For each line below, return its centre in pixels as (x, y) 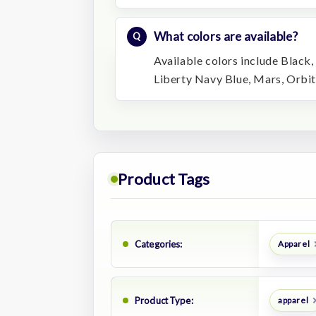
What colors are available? (226, 36)
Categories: (159, 244)
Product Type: (164, 300)
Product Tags (164, 178)
